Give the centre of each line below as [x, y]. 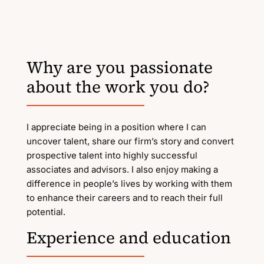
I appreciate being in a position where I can [116, 127]
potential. [46, 212]
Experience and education [128, 237]
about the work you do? [118, 87]
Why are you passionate [119, 67]
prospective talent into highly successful [112, 155]
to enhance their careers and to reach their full [124, 198]
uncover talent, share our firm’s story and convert [130, 141]
